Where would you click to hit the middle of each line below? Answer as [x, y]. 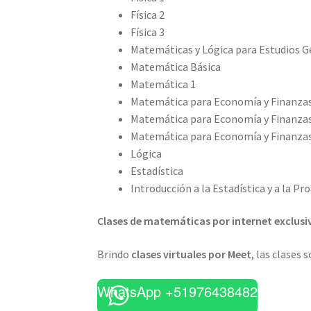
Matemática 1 [163, 84]
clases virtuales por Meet [192, 254]
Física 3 [148, 32]
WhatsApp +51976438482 [178, 291]
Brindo [115, 254]
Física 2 [148, 14]
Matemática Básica [176, 66]
